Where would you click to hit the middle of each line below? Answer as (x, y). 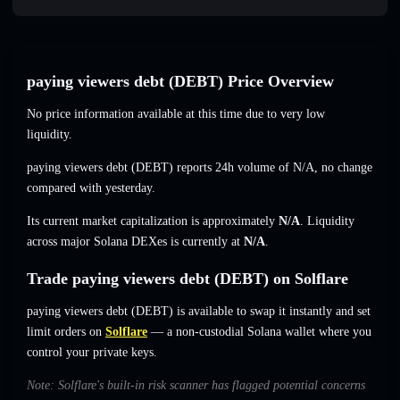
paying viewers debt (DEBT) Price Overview (180, 82)
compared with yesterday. (91, 188)
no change (347, 168)
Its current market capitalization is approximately (153, 221)
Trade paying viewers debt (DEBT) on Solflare (187, 279)
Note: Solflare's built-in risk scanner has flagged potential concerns (196, 386)
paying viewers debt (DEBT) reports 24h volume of (160, 168)
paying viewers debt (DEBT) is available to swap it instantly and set (199, 312)
